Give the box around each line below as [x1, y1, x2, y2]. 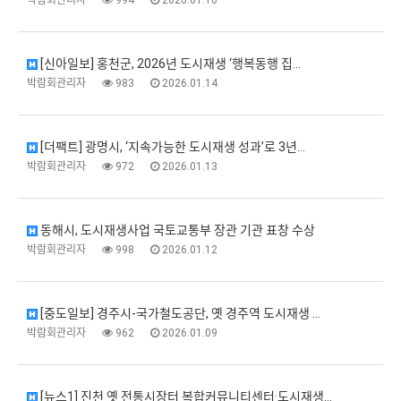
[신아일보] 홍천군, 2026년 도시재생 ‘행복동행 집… [38, 55, 301, 71]
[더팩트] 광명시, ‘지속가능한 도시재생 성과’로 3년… [38, 139, 305, 154]
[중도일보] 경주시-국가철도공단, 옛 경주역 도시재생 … [38, 305, 320, 320]
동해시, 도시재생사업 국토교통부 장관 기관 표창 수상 [38, 222, 315, 237]
